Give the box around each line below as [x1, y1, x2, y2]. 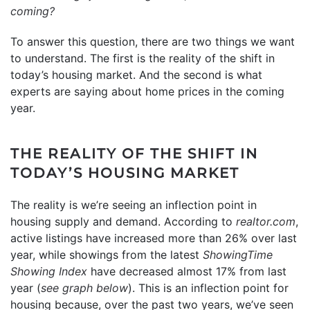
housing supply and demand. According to [10, 214, 236, 228]
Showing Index [10, 264, 87, 278]
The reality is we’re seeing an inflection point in [10, 197, 257, 212]
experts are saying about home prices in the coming [10, 84, 284, 98]
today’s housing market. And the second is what [10, 67, 262, 82]
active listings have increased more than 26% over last [10, 230, 297, 245]
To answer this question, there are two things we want [10, 34, 295, 48]
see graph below [41, 280, 128, 295]
